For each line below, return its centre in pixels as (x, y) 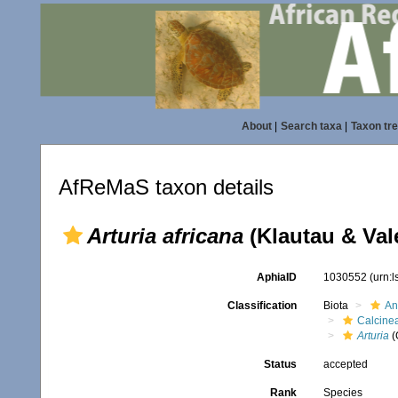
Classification (262, 306)
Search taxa (311, 126)
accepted (345, 364)
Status (280, 364)
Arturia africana (165, 236)
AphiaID (276, 277)
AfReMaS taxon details (166, 187)
